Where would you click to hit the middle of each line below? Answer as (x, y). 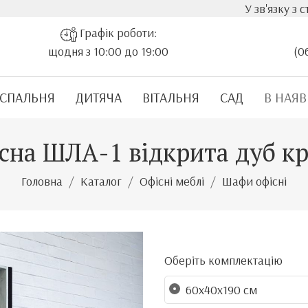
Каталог (101, 181)
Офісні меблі (172, 181)
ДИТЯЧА (99, 97)
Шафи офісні (254, 181)
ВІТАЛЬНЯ (171, 97)
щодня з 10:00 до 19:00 (108, 51)
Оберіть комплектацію (223, 260)
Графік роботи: (117, 33)
